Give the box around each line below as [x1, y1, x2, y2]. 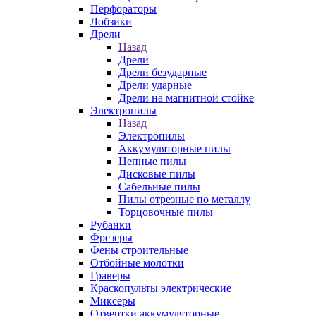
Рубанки [90, 219, 131, 231]
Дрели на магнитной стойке [119, 92, 254, 104]
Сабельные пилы [119, 181, 200, 193]
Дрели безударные [119, 66, 207, 78]
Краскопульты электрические [90, 282, 231, 294]
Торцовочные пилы [119, 206, 213, 218]
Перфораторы [90, 3, 157, 15]
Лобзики [90, 16, 132, 28]
